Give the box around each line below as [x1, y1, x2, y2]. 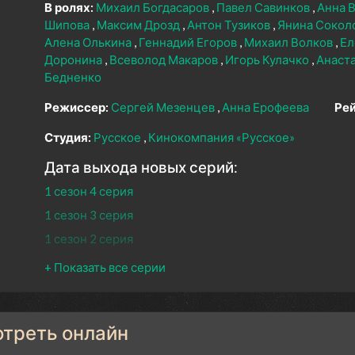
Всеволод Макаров [109, 52, 220, 67]
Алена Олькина [44, 35, 134, 50]
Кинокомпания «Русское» [148, 130, 295, 145]
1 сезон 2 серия [44, 231, 133, 246]
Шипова [44, 17, 92, 32]
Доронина [44, 52, 105, 67]
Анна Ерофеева [222, 100, 309, 115]
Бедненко [44, 70, 101, 85]
